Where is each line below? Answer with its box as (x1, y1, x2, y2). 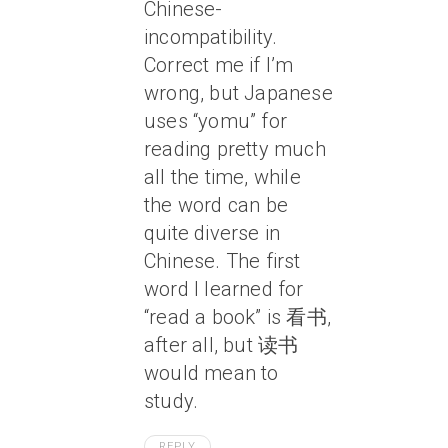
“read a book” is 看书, (144, 305, 331, 329)
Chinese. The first (144, 249, 301, 273)
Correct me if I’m (144, 53, 294, 77)
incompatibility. (144, 25, 278, 49)
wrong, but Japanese (144, 81, 333, 105)
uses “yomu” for (144, 109, 287, 133)
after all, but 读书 (144, 333, 299, 357)
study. (144, 389, 199, 413)
